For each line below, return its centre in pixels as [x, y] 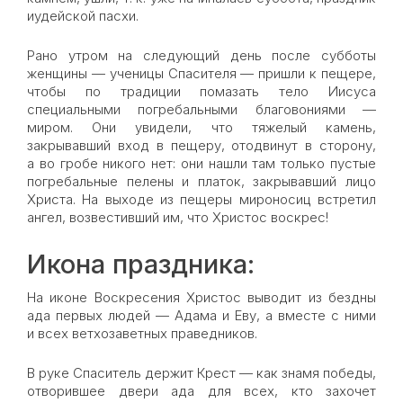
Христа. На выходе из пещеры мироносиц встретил [201, 199]
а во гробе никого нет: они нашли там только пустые [201, 163]
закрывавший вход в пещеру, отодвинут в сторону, [201, 145]
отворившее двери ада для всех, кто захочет [201, 391]
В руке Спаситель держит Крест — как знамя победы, [201, 373]
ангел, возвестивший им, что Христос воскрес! [178, 217]
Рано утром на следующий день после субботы [201, 55]
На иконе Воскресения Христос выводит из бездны [201, 297]
